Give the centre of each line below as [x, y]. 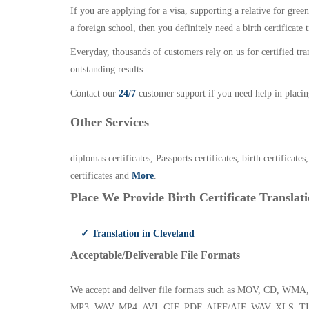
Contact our [94, 93]
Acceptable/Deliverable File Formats [155, 255]
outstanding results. [108, 69]
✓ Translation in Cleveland [138, 233]
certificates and [101, 176]
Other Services [110, 122]
